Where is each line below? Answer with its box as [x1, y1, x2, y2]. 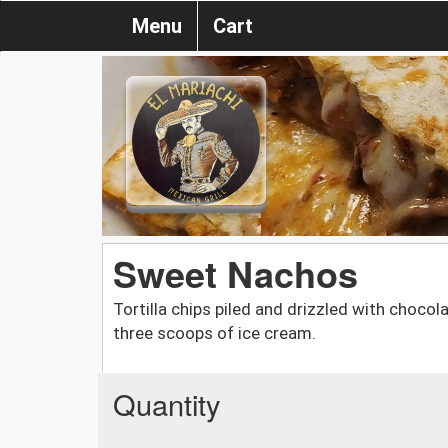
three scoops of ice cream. [113, 322, 316, 343]
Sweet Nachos [113, 246, 358, 299]
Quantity [113, 382, 221, 424]
